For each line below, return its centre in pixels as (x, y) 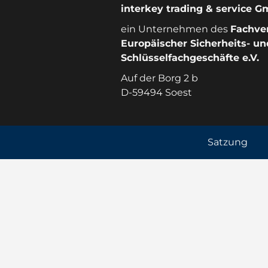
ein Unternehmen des (175, 29)
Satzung (227, 142)
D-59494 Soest (156, 92)
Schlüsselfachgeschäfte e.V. (190, 57)
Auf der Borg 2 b (159, 78)
